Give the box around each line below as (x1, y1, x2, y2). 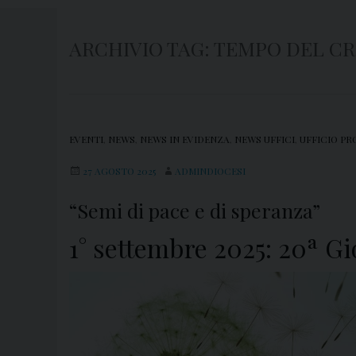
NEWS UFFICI (234, 133, 295, 146)
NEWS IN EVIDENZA (140, 133, 230, 146)
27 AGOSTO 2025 (83, 164, 156, 178)
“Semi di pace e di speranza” (69, 197, 320, 224)
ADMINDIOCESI (175, 164, 246, 178)
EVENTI (69, 133, 103, 146)
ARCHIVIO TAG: (69, 35, 214, 62)
